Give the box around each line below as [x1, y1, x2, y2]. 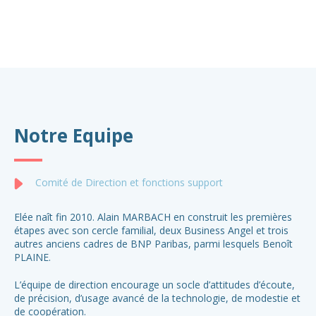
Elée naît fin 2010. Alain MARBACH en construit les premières [14, 210, 292, 224]
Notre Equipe [14, 123, 133, 148]
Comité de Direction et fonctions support [35, 176, 223, 189]
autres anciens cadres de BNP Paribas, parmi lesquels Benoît [14, 237, 293, 250]
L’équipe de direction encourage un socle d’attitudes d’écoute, [14, 278, 295, 291]
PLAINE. [14, 250, 51, 264]
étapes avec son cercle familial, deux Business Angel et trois [14, 224, 288, 237]
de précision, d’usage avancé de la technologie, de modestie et [14, 291, 300, 305]
